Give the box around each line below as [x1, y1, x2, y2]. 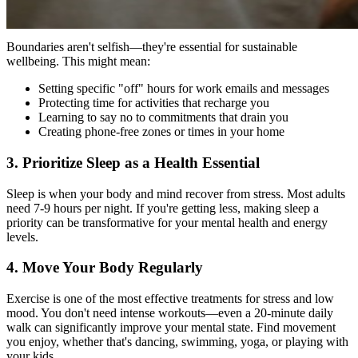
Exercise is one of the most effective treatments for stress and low [6, 292, 334, 305]
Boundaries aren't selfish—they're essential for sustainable [6, 40, 297, 54]
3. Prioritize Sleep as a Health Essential [6, 153, 260, 171]
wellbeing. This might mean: [6, 54, 150, 69]
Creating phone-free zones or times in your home [38, 125, 284, 139]
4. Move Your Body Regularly [6, 259, 203, 276]
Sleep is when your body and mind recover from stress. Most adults [6, 186, 345, 201]
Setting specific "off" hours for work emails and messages [38, 82, 329, 96]
